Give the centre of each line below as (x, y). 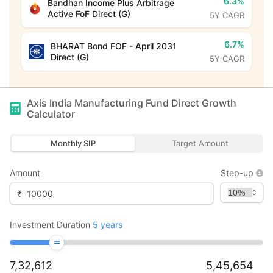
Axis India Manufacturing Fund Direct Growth (132, 103)
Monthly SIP (73, 143)
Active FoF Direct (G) (89, 13)
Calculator (51, 114)
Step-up (237, 173)
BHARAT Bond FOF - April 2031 (113, 46)
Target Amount (200, 143)
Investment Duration (50, 225)
